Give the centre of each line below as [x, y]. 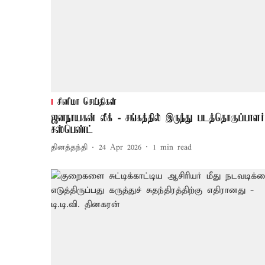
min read [176, 148]
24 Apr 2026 [120, 148]
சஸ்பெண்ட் [72, 130]
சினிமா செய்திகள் [87, 102]
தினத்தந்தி [69, 148]
